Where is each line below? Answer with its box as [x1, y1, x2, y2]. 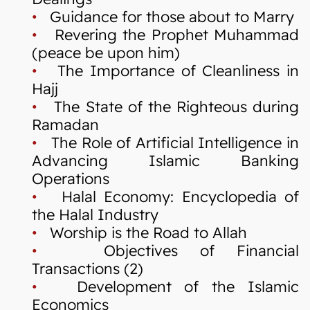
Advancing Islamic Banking [32, 151, 299, 170]
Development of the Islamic [37, 277, 299, 296]
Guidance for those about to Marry [37, 7, 294, 26]
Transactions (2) [32, 259, 143, 278]
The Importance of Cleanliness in [37, 61, 299, 80]
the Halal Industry [32, 205, 158, 224]
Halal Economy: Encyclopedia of [37, 187, 299, 206]
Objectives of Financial [37, 241, 299, 260]
